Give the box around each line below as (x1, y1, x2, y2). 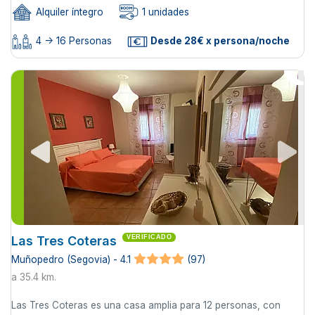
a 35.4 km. (11, 271, 56, 283)
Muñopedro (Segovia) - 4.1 (11, 253, 131, 265)
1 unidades (139, 6, 189, 18)
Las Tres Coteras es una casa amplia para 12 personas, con (11, 300, 281, 311)
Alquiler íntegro (33, 6, 103, 18)
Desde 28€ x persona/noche (148, 34, 290, 46)
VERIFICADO (127, 233, 172, 240)
